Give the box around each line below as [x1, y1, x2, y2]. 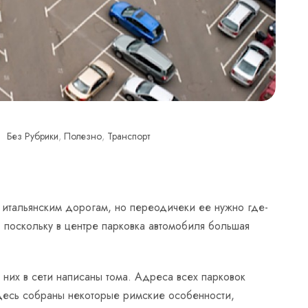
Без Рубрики [7, 129, 58, 143]
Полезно [64, 129, 102, 143]
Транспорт [107, 129, 150, 143]
